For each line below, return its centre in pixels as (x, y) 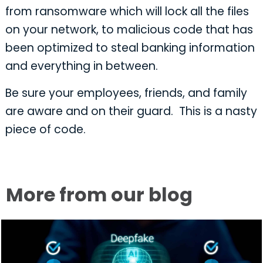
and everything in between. (81, 66)
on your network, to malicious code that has (129, 29)
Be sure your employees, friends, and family (126, 93)
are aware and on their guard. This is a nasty (131, 112)
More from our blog (99, 194)
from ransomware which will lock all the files (127, 11)
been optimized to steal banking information (130, 48)
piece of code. (45, 130)
